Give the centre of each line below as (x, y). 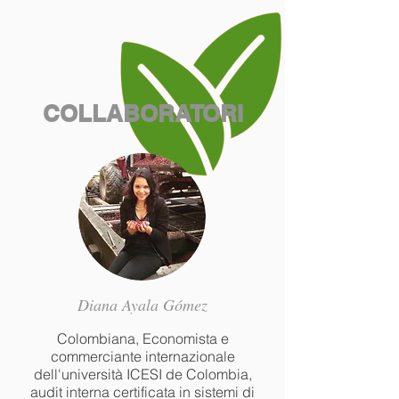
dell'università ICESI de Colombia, (142, 374)
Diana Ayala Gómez (142, 305)
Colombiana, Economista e (142, 338)
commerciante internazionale (142, 356)
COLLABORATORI (142, 114)
